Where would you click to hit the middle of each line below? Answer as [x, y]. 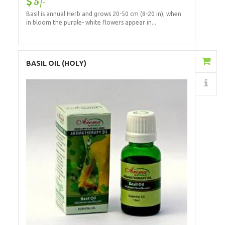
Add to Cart [152, 62]
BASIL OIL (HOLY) [56, 64]
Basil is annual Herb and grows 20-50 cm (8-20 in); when [103, 14]
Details [155, 84]
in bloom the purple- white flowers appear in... [91, 22]
